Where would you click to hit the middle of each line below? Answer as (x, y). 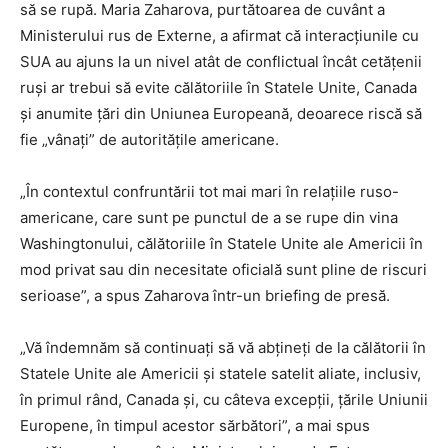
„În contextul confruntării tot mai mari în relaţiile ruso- (209, 192)
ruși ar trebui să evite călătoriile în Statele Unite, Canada (218, 88)
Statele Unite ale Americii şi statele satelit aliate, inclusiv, (220, 374)
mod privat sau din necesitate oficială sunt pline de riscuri (223, 270)
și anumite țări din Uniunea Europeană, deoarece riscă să (221, 114)
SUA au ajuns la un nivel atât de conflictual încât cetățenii (221, 62)
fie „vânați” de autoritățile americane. (149, 140)
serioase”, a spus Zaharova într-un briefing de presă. (205, 296)
